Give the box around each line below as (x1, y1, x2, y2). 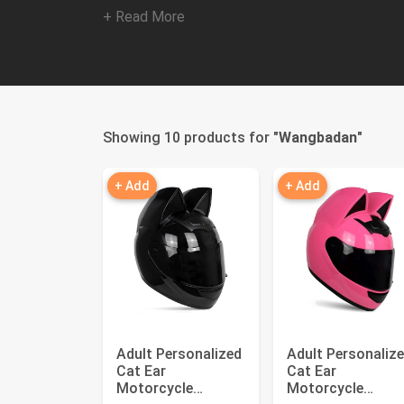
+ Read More (103, 8, 185, 25)
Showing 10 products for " (103, 129, 279, 146)
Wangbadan (279, 129, 357, 146)
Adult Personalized (116, 345, 242, 363)
